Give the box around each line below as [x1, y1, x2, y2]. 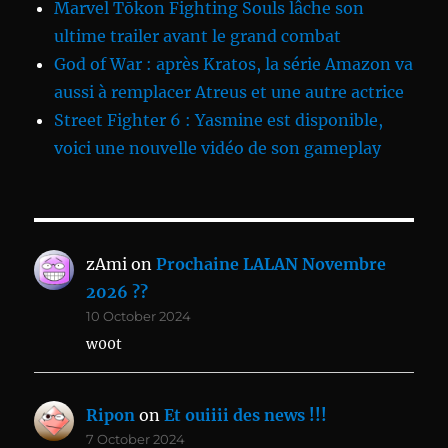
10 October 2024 [86, 308, 192, 325]
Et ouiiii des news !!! [164, 405, 328, 426]
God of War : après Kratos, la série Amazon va [54, 54, 414, 75]
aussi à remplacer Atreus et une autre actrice [54, 82, 405, 103]
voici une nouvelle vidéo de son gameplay [54, 138, 382, 159]
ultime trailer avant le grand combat [54, 26, 342, 47]
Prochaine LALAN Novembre [156, 254, 387, 275]
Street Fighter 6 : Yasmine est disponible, [54, 110, 384, 131]
